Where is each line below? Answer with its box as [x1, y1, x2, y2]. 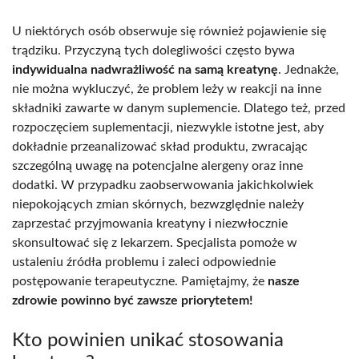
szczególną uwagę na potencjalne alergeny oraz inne [12, 159, 303, 172]
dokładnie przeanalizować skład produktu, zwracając [12, 139, 308, 153]
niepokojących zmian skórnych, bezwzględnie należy [12, 197, 304, 211]
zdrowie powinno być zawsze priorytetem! [12, 293, 253, 307]
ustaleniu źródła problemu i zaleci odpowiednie [12, 255, 276, 268]
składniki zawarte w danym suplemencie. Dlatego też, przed [12, 101, 345, 115]
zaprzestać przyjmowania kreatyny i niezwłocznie [12, 216, 288, 230]
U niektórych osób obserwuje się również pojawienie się [12, 24, 326, 38]
